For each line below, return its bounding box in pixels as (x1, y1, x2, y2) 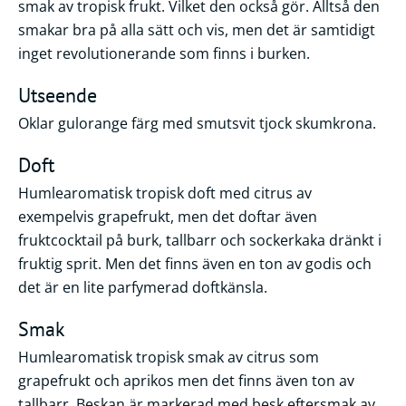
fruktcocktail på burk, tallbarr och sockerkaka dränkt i (18, 229, 382, 250)
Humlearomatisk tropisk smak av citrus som (18, 346, 319, 367)
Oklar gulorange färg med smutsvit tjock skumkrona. (18, 112, 376, 133)
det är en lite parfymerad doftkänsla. (18, 276, 267, 297)
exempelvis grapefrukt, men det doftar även (18, 206, 317, 227)
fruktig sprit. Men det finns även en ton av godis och (18, 253, 372, 274)
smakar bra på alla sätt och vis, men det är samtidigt (18, 19, 375, 40)
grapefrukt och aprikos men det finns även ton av (18, 370, 354, 391)
